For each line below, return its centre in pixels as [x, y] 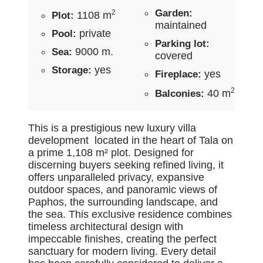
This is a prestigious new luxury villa [112, 128]
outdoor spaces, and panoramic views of [123, 189]
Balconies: [180, 93]
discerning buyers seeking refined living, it [126, 165]
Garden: [174, 13]
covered [174, 55]
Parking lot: [182, 43]
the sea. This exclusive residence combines [130, 214]
